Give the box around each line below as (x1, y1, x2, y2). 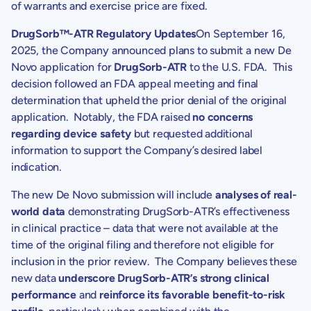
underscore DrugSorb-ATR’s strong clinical (58, 271, 270, 285)
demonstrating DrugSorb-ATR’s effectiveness (65, 204, 289, 218)
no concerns (192, 110, 253, 124)
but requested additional (131, 126, 253, 140)
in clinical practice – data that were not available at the (11, 221, 278, 235)
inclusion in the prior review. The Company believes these (11, 254, 297, 268)
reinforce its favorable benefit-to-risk (99, 287, 286, 301)
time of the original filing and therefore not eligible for (11, 237, 274, 251)
